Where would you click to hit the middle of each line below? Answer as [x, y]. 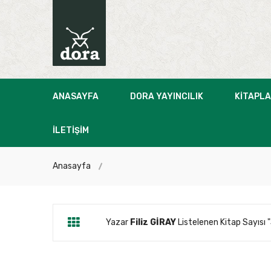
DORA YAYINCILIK [167, 96]
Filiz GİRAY [153, 222]
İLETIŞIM [71, 130]
